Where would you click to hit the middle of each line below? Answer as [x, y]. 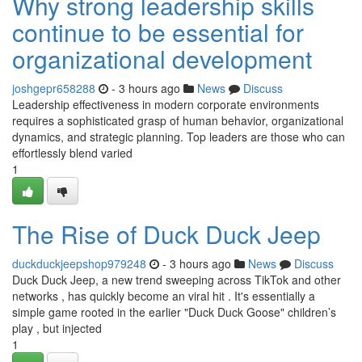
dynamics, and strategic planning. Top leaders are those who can [179, 137]
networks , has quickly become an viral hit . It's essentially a [164, 296]
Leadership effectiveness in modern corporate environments [166, 104]
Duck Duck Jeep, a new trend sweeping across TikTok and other [177, 280]
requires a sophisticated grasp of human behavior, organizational [178, 120]
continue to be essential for [158, 32]
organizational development [162, 59]
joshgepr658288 [54, 88]
